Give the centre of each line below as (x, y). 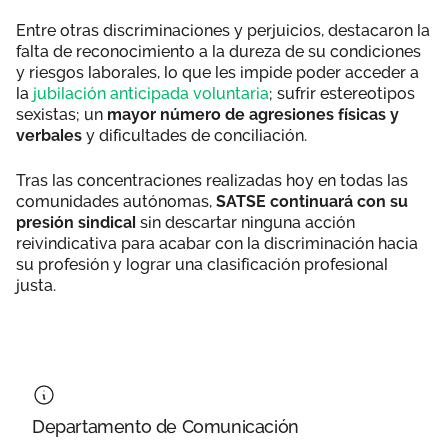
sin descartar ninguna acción (245, 222)
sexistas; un (61, 114)
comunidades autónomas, (116, 201)
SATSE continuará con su (312, 201)
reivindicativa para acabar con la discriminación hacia (217, 243)
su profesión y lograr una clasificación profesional (202, 264)
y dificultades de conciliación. (194, 135)
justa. (38, 285)
